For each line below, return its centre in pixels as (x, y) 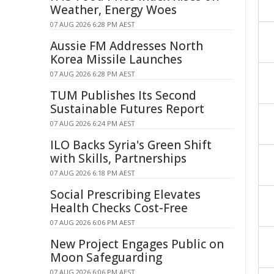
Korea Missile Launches (116, 59)
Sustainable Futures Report (127, 109)
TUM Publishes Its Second (123, 95)
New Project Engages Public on (137, 244)
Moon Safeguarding (106, 257)
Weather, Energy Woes (113, 10)
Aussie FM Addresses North (127, 46)
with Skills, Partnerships (118, 158)
